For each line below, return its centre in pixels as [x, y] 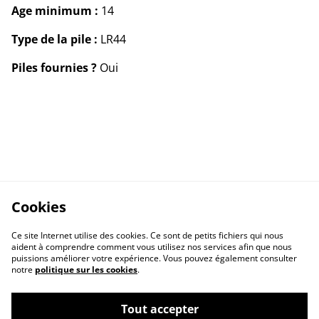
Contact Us [95, 300]
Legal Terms [224, 300]
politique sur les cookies [86, 270]
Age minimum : [56, 11]
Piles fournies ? [54, 68]
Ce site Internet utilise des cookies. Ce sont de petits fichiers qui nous [147, 235]
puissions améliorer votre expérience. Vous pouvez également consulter [154, 258]
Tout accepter [159, 309]
